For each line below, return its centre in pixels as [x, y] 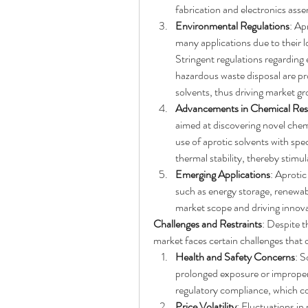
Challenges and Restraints [208, 224]
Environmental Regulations [232, 26]
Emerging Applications [223, 175]
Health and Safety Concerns [235, 257]
